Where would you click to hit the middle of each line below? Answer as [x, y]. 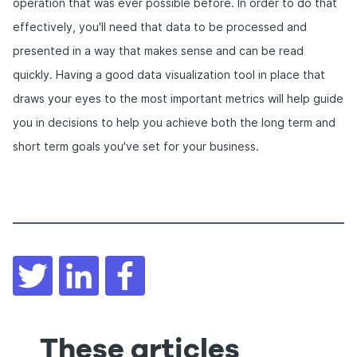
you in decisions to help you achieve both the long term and [174, 122]
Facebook [172, 262]
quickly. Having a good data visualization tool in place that [169, 75]
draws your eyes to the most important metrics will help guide [178, 98]
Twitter [73, 262]
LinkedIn [122, 262]
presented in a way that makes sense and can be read [158, 51]
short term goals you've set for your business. [136, 146]
